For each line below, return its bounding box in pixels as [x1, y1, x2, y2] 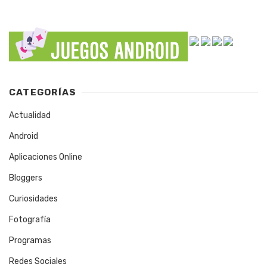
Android [9, 131, 38, 141]
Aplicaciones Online [9, 151, 82, 162]
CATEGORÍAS [9, 86, 77, 98]
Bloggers [9, 172, 42, 183]
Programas [9, 235, 51, 246]
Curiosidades [9, 193, 58, 204]
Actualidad [9, 110, 51, 120]
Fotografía [9, 214, 51, 225]
